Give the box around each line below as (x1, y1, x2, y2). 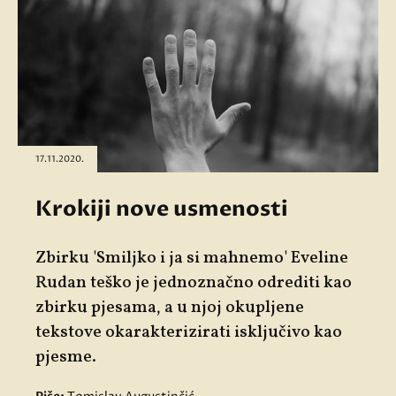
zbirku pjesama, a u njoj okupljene (35, 296, 304, 320)
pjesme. (35, 346, 96, 369)
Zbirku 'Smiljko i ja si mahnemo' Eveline (35, 247, 348, 270)
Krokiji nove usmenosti (35, 194, 288, 225)
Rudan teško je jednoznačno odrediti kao (35, 271, 352, 295)
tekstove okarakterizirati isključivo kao (35, 321, 342, 345)
